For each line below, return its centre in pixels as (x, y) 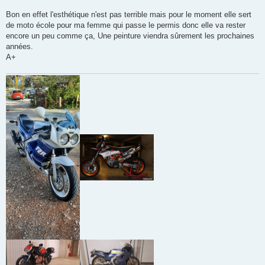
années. (20, 47)
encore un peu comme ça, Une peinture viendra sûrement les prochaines (130, 36)
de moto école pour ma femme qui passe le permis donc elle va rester (126, 25)
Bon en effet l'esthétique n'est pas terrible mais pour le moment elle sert (129, 15)
